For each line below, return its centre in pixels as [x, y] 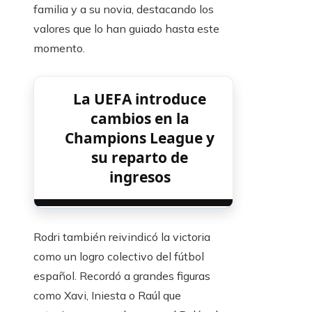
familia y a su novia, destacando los [124, 9]
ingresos [140, 177]
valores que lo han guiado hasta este [126, 29]
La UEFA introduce [140, 99]
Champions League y [140, 138]
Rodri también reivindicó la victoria [122, 237]
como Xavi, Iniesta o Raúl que [107, 296]
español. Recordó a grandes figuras [122, 276]
